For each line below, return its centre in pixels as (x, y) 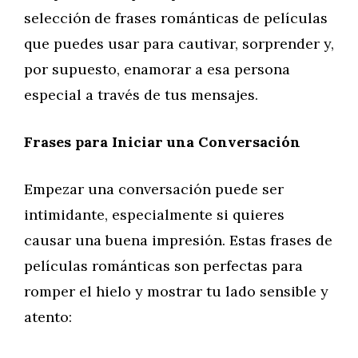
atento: (48, 317)
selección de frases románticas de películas (176, 18)
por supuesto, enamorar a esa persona (157, 69)
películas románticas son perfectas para (163, 266)
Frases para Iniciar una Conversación (162, 142)
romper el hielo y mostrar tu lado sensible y (176, 291)
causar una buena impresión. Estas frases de (178, 240)
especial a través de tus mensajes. (141, 95)
